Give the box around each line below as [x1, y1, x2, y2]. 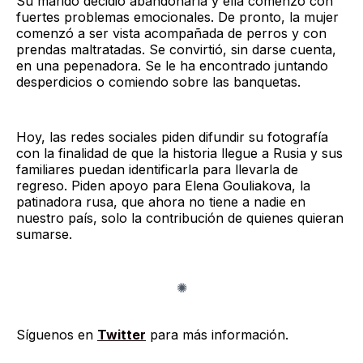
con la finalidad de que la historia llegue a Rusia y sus [16, 144, 343, 161]
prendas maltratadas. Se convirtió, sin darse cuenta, [16, 41, 336, 58]
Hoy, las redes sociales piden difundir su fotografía [16, 128, 328, 145]
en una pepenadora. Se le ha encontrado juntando [16, 57, 328, 74]
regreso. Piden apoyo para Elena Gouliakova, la [16, 177, 310, 194]
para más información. [146, 326, 288, 343]
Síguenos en [16, 326, 97, 343]
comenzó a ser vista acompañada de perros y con [16, 24, 327, 41]
